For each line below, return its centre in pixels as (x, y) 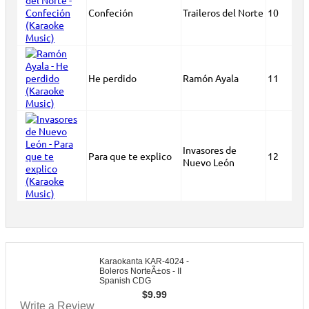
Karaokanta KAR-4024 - (144, 261)
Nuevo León (209, 162)
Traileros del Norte (223, 12)
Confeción (111, 12)
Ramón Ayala (211, 78)
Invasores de (210, 150)
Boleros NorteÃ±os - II (140, 271)
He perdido (112, 78)
